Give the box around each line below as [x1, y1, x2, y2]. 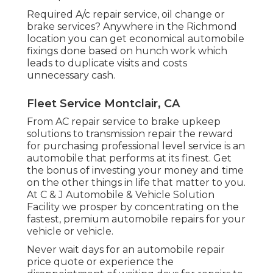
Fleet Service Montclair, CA [27, 97, 180, 111]
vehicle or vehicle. [27, 225, 113, 238]
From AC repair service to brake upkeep [27, 116, 221, 128]
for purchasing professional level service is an [27, 140, 245, 152]
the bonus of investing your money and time [27, 165, 244, 177]
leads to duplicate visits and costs [27, 57, 187, 69]
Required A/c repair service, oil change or [27, 9, 225, 21]
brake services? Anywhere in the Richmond [27, 21, 237, 33]
